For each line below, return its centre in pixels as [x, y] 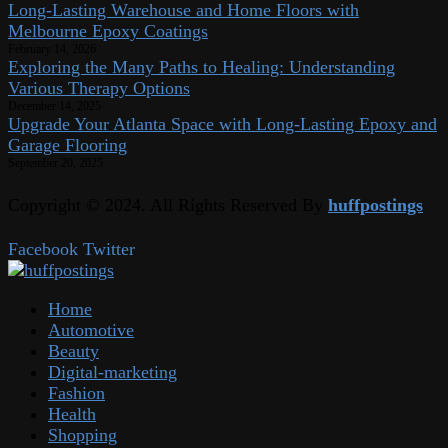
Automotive [91, 329]
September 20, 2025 [55, 162]
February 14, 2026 [52, 48]
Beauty [73, 350]
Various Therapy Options [99, 87]
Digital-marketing [112, 371]
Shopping [82, 434]
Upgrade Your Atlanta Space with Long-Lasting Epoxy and [222, 123]
